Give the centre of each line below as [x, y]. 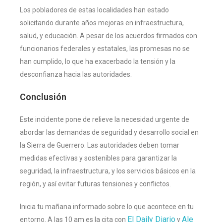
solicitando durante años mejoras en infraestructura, [102, 23]
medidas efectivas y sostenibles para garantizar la [98, 158]
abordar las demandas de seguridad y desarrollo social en [109, 132]
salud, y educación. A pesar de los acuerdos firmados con [109, 35]
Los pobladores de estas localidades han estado [94, 10]
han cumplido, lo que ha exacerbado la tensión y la [98, 61]
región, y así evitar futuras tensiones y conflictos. [95, 184]
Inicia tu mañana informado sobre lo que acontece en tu [107, 206]
